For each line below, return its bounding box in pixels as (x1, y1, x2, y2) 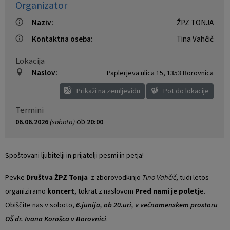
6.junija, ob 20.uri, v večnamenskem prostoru (76, 200, 218, 209)
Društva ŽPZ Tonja (25, 172, 89, 182)
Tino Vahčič (142, 172, 176, 182)
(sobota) (48, 117, 75, 126)
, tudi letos (176, 172, 209, 182)
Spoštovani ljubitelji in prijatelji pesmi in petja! (5, 150, 144, 160)
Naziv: (32, 17, 53, 27)
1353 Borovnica (167, 68, 214, 78)
